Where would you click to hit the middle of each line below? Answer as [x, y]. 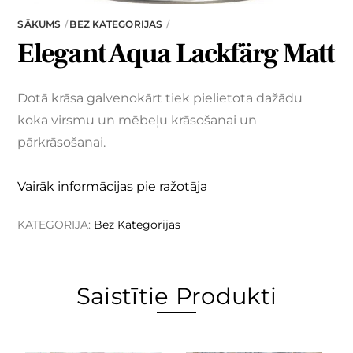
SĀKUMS [39, 24]
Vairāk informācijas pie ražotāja [113, 187]
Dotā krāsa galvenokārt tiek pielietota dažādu [160, 98]
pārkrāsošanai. [62, 143]
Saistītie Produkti [176, 295]
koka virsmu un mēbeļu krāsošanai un [137, 121]
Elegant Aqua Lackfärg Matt [176, 54]
